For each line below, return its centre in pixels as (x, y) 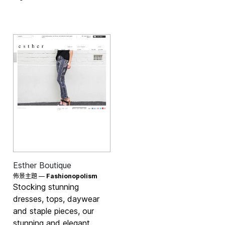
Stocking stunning (46, 187)
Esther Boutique (42, 165)
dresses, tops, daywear (57, 199)
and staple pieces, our (54, 211)
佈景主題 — (30, 176)
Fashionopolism (72, 176)
